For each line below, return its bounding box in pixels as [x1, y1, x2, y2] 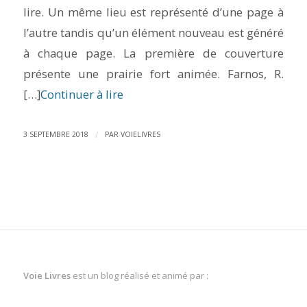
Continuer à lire [40, 86, 123, 103]
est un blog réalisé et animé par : [70, 269, 208, 282]
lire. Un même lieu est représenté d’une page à [23, 4, 284, 21]
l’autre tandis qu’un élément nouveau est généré [23, 25, 284, 41]
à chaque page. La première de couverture [23, 45, 284, 62]
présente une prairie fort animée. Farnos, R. [23, 66, 284, 82]
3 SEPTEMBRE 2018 [23, 129, 88, 139]
